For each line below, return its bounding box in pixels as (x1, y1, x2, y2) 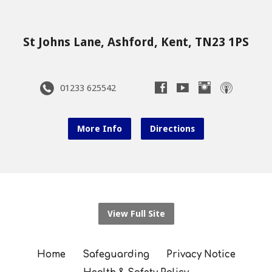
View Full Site (107, 209, 165, 219)
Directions (150, 124, 195, 134)
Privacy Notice (166, 250, 236, 260)
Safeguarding (82, 250, 149, 260)
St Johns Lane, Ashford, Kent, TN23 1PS (23, 35, 249, 49)
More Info (77, 124, 122, 134)
